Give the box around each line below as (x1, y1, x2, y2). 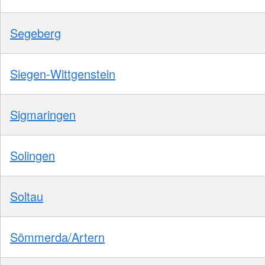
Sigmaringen (10, 106, 76, 124)
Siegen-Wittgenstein (10, 65, 115, 83)
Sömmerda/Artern (10, 228, 105, 246)
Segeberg (10, 24, 61, 42)
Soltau (10, 188, 43, 205)
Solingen (10, 147, 55, 164)
